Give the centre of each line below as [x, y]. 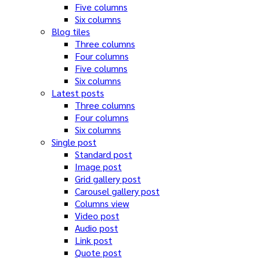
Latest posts [78, 93]
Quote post [98, 252]
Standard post [104, 154]
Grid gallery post [108, 179]
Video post [97, 216]
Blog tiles [71, 31]
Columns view [102, 203]
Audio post [96, 228]
